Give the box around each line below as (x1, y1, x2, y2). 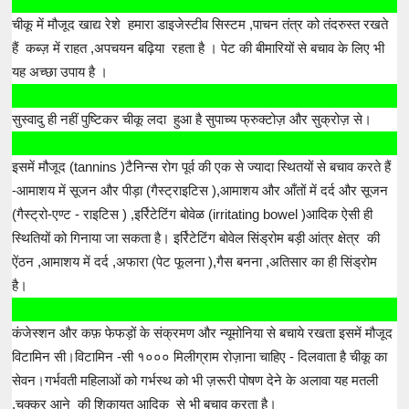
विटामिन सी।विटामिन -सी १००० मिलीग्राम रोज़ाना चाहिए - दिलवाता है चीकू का (12, 348, 388, 364)
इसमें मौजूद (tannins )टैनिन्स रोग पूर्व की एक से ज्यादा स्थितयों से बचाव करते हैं (12, 158, 392, 174)
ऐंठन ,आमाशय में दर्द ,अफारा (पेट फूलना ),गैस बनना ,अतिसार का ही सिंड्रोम (12, 253, 382, 269)
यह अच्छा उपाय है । (12, 63, 109, 79)
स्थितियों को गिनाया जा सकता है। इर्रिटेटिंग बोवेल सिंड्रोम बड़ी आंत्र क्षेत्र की (12, 229, 381, 246)
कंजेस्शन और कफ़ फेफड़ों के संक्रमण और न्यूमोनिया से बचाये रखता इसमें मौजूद (12, 324, 393, 341)
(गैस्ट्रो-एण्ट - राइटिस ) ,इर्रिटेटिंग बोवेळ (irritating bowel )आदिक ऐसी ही (12, 205, 373, 222)
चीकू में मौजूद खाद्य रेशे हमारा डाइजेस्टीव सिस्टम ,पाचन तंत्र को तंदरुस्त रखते (12, 16, 389, 32)
